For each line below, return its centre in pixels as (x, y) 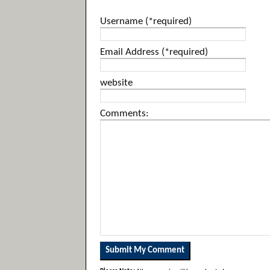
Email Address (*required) (154, 52)
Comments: (124, 114)
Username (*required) (146, 21)
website (116, 83)
